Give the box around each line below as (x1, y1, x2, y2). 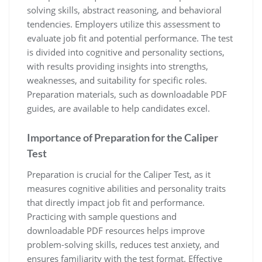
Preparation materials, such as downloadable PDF (27, 88, 227, 100)
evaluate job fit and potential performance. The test (27, 32, 233, 44)
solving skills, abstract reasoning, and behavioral (27, 4, 222, 16)
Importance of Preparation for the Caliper (27, 130, 218, 144)
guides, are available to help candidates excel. (27, 102, 210, 114)
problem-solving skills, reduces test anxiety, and (27, 238, 219, 250)
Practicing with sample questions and (27, 210, 177, 222)
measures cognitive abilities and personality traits (27, 182, 226, 194)
